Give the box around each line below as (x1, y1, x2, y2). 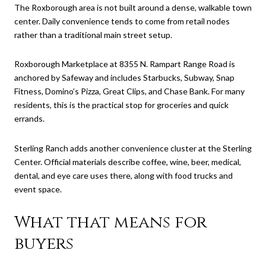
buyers (14, 232, 74, 255)
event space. (14, 184, 62, 195)
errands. (14, 113, 45, 124)
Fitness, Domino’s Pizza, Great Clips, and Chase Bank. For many (14, 86, 245, 97)
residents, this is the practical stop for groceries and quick (14, 100, 229, 110)
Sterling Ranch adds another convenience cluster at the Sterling (14, 143, 252, 154)
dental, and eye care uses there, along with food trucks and (14, 170, 233, 181)
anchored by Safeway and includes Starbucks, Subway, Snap (14, 72, 235, 83)
